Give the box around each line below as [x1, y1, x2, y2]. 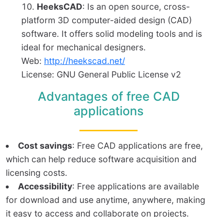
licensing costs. [6, 168, 67, 178]
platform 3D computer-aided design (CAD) [21, 15, 192, 26]
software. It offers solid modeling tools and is [21, 29, 202, 39]
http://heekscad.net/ [44, 56, 125, 66]
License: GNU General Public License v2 [21, 69, 181, 80]
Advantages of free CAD [37, 89, 180, 104]
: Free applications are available [72, 181, 199, 192]
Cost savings [17, 140, 72, 151]
